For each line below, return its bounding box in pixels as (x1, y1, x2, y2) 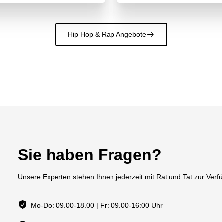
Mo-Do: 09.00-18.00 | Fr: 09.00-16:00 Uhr (31, 201, 163, 209)
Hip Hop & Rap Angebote (68, 30, 146, 39)
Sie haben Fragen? (18, 146, 162, 164)
